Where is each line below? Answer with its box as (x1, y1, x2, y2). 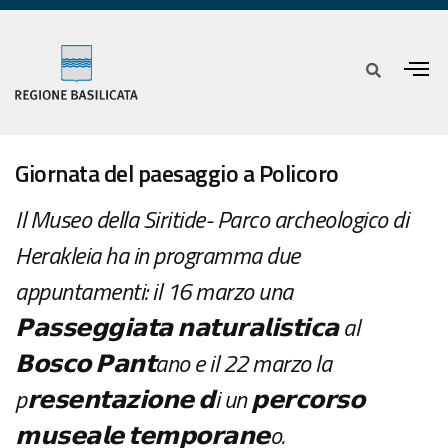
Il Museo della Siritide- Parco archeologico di (15, 201, 408, 238)
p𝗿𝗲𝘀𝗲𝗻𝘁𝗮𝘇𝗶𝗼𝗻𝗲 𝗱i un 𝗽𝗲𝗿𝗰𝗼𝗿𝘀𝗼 (15, 381, 364, 418)
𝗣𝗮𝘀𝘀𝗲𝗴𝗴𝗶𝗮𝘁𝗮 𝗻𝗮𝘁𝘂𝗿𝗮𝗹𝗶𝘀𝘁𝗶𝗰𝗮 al (15, 309, 359, 346)
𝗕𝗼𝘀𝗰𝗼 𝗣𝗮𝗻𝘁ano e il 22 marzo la (15, 345, 331, 382)
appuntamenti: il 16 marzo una (15, 273, 293, 310)
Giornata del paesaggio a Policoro (15, 155, 339, 192)
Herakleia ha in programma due (15, 237, 300, 274)
